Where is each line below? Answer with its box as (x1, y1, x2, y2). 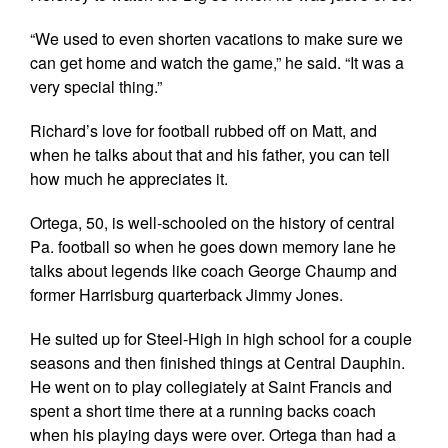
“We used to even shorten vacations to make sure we (30, 26, 403, 50)
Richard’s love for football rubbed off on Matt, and (30, 118, 377, 142)
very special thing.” (30, 74, 162, 98)
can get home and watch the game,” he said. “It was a (30, 50, 404, 74)
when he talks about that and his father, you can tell (30, 142, 390, 166)
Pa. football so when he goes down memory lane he (30, 234, 396, 258)
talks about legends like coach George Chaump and (30, 258, 397, 282)
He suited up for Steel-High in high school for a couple (30, 326, 412, 350)
